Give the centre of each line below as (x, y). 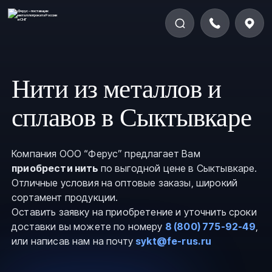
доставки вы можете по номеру (88, 227)
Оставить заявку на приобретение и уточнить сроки (134, 212)
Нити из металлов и (117, 89)
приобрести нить (56, 168)
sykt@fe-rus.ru (174, 241)
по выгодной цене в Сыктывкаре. (179, 168)
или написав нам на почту (74, 241)
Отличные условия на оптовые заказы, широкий (124, 183)
